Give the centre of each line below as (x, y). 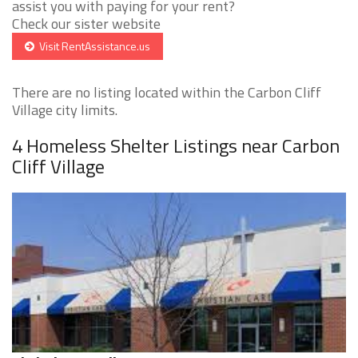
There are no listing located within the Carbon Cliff (167, 93)
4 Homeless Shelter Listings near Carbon (176, 146)
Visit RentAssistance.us (92, 46)
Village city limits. (65, 110)
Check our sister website (86, 24)
